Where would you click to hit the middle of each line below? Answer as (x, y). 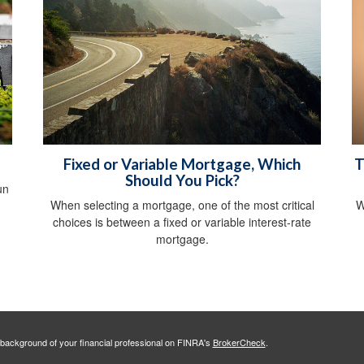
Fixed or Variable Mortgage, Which (182, 165)
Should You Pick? (182, 181)
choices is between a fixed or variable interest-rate (182, 222)
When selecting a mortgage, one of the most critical (182, 205)
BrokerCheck (239, 342)
